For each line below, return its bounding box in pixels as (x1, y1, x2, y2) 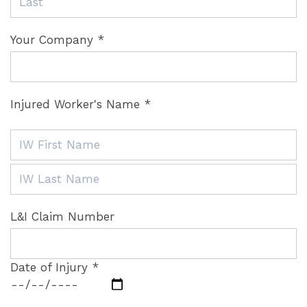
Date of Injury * (10, 260, 99, 274)
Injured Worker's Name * (10, 97, 151, 111)
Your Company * (10, 33, 104, 47)
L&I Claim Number (10, 210, 114, 223)
